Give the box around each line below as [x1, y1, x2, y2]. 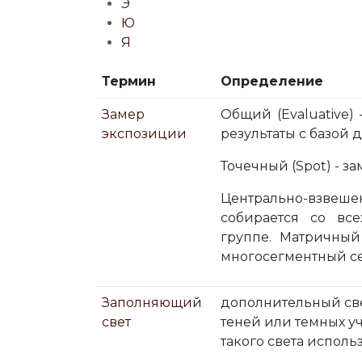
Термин [102, 74, 156, 89]
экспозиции [102, 126, 187, 141]
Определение [221, 74, 323, 89]
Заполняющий [102, 295, 202, 310]
